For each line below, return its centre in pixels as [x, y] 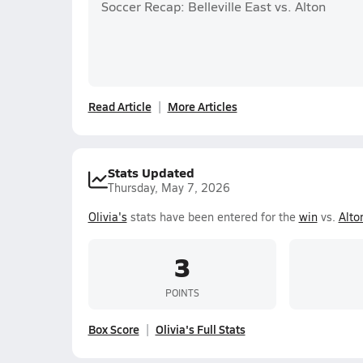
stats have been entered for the [213, 217]
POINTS [182, 292]
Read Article [120, 106]
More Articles [202, 106]
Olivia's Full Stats [200, 329]
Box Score [113, 329]
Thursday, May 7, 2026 [169, 188]
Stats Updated [151, 172]
